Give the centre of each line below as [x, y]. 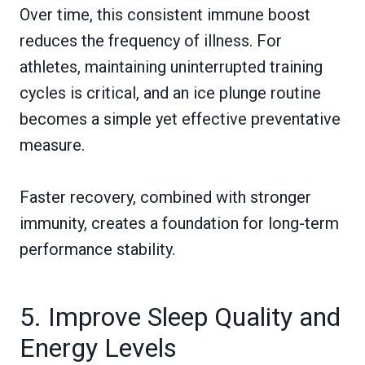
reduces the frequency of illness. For [151, 41]
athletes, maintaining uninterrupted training [171, 67]
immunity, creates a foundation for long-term [179, 224]
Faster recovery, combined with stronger [165, 198]
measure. [52, 145]
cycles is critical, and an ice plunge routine [170, 93]
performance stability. [97, 250]
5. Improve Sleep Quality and [180, 317]
